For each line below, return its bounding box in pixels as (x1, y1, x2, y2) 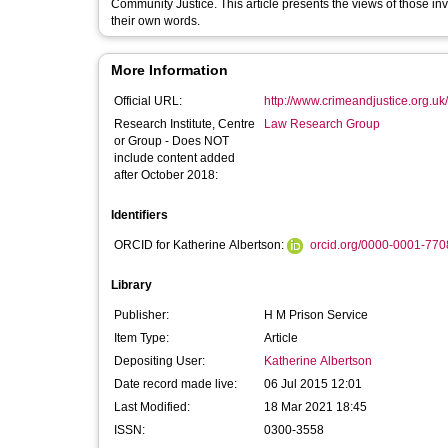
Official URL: (114, 94, 182, 108)
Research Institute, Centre (114, 117, 255, 131)
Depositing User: (114, 354, 205, 368)
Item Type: (114, 331, 169, 345)
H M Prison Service (264, 308, 368, 322)
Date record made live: (114, 377, 237, 391)
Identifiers (111, 208, 168, 222)
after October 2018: (114, 168, 218, 182)
